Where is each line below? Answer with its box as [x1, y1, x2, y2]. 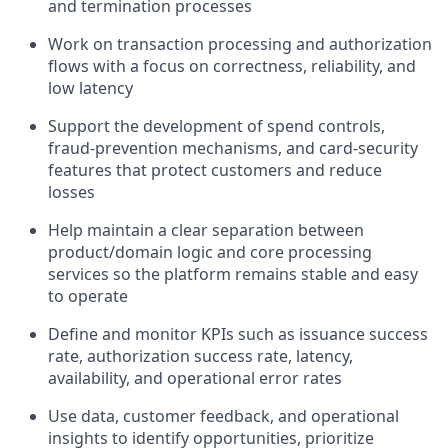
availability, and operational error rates [48, 367, 342, 389]
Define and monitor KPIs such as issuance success [48, 323, 428, 345]
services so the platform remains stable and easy [48, 263, 418, 285]
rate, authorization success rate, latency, [48, 345, 353, 367]
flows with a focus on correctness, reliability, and [48, 55, 416, 77]
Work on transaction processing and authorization [48, 33, 432, 55]
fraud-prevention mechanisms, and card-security [48, 137, 418, 159]
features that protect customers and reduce [48, 159, 382, 181]
